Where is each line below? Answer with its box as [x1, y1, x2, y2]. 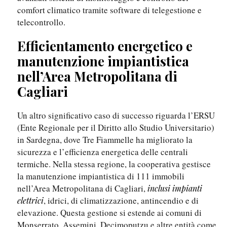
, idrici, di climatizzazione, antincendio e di [44, 195, 199, 207]
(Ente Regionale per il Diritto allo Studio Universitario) [17, 122, 214, 134]
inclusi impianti [147, 183, 202, 194]
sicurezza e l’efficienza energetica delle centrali [17, 146, 188, 158]
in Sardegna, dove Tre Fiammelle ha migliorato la [17, 134, 193, 146]
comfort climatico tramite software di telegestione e [17, 4, 202, 16]
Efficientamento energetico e [17, 37, 193, 55]
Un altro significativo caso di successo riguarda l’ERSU [17, 109, 215, 122]
